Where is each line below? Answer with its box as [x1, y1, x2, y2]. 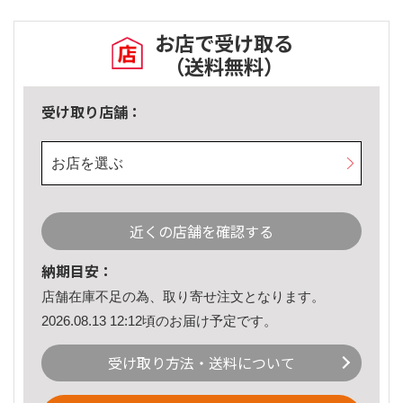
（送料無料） [165, 51, 283, 81]
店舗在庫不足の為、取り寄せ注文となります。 [41, 289, 325, 305]
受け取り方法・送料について [108, 352, 295, 374]
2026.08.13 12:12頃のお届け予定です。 [41, 312, 277, 328]
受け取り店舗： [41, 101, 142, 123]
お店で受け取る [155, 28, 293, 58]
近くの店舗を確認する [130, 220, 273, 243]
